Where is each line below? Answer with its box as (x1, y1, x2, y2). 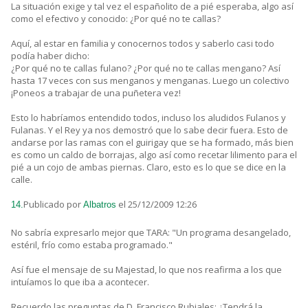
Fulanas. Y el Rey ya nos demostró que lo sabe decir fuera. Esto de (11, 124, 288, 137)
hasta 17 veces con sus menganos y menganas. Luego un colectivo (11, 74, 289, 87)
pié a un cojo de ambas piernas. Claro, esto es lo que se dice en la (11, 161, 286, 174)
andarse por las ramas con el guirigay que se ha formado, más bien (11, 136, 294, 149)
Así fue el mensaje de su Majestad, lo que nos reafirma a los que (11, 263, 282, 276)
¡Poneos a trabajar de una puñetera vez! (11, 87, 181, 100)
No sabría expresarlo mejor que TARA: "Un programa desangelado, (11, 226, 291, 239)
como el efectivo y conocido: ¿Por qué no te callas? (11, 12, 221, 25)
